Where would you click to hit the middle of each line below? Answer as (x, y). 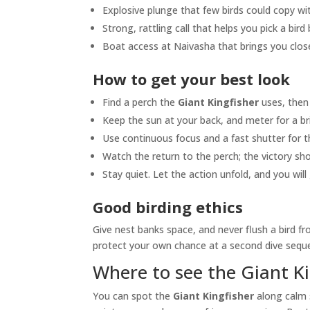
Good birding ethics (168, 207)
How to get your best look (192, 79)
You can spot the (133, 296)
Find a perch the (140, 102)
